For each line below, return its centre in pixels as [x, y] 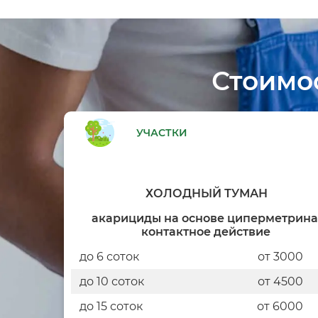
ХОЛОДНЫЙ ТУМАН [206, 193]
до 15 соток [111, 306]
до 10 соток [111, 281]
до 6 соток [109, 256]
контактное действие [206, 231]
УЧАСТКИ [161, 132]
